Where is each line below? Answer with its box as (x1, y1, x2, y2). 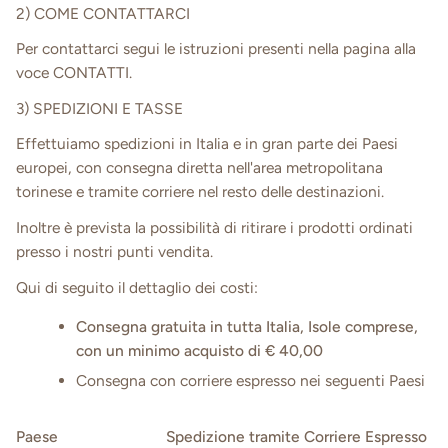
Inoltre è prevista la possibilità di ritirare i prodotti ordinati (16, 218, 413, 238)
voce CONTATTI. (16, 63, 132, 83)
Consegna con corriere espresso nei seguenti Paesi (76, 371, 425, 391)
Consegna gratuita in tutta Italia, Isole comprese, (76, 317, 418, 337)
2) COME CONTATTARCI (16, 3, 190, 23)
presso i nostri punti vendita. (16, 242, 213, 262)
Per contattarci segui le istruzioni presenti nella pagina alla (16, 39, 416, 59)
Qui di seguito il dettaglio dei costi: (16, 277, 258, 297)
